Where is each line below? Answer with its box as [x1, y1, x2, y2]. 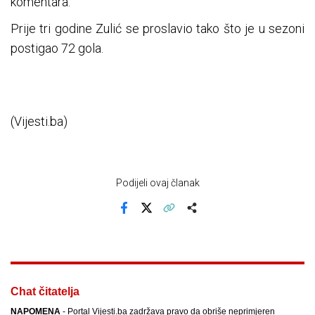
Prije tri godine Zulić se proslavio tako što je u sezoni [11, 20, 304, 36]
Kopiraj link [167, 212, 214, 224]
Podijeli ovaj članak [115, 176, 200, 188]
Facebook [122, 212, 166, 224]
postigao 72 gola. [11, 40, 103, 56]
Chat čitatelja [11, 285, 79, 297]
